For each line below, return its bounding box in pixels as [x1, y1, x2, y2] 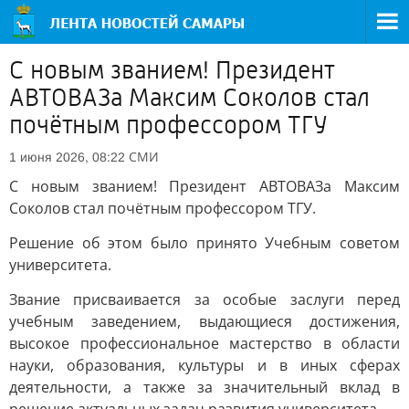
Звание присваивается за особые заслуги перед [9, 289, 400, 309]
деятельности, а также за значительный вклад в [9, 377, 400, 397]
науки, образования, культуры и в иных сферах [9, 355, 400, 375]
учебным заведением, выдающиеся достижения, [9, 311, 400, 331]
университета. [9, 255, 111, 275]
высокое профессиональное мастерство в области [9, 333, 400, 353]
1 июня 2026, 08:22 [9, 150, 125, 164]
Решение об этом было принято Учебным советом [9, 233, 400, 253]
